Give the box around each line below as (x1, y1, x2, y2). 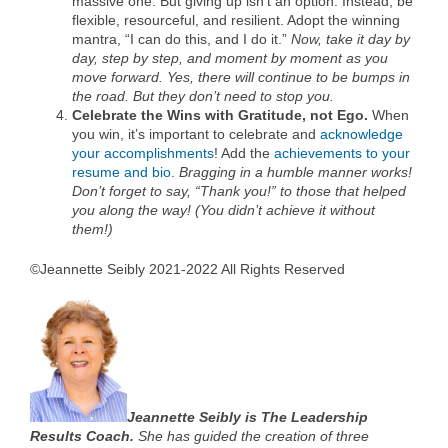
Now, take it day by (291, 31, 410, 48)
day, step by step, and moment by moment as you (72, 50, 388, 67)
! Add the (214, 145, 274, 162)
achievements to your (274, 145, 410, 162)
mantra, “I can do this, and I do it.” (72, 31, 291, 48)
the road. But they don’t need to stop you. (72, 88, 334, 105)
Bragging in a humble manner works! (179, 164, 412, 181)
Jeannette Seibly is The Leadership (127, 408, 368, 425)
